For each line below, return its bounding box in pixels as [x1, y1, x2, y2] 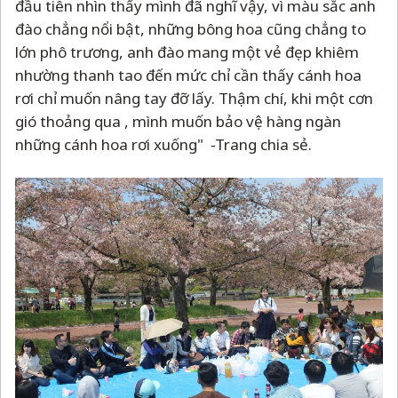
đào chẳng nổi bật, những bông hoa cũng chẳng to [15, 18, 366, 39]
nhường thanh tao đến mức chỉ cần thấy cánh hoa [15, 64, 362, 85]
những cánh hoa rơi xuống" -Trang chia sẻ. [15, 133, 315, 155]
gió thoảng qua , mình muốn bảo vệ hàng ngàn [15, 110, 341, 131]
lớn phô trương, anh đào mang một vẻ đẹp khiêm [15, 41, 359, 62]
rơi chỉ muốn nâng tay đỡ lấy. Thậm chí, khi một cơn [15, 87, 373, 108]
